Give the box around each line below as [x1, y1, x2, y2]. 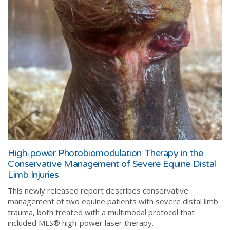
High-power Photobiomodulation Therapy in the [8, 147, 203, 159]
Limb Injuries [8, 168, 59, 180]
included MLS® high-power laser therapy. [8, 217, 154, 228]
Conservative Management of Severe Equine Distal [8, 158, 216, 169]
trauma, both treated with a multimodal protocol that [8, 206, 195, 217]
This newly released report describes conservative [8, 185, 188, 196]
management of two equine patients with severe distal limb [8, 196, 218, 206]
